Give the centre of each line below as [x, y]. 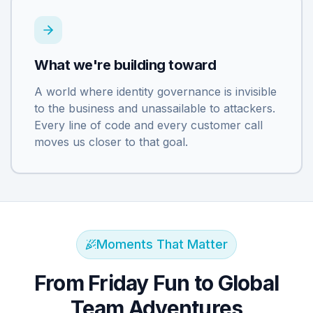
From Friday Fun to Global [156, 283]
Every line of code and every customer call [148, 125]
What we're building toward [125, 65]
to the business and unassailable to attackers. [155, 109]
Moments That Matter [162, 245]
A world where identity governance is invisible [155, 92]
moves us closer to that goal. [111, 142]
